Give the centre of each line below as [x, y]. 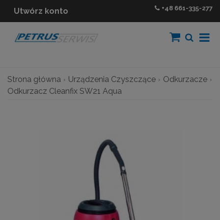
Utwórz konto [41, 11]
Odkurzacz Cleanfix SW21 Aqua [65, 91]
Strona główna [34, 79]
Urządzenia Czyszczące [112, 79]
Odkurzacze [185, 79]
